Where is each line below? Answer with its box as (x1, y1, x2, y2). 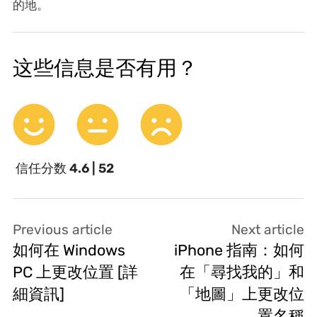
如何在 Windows (12, 241, 125, 259)
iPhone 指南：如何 (174, 241, 305, 259)
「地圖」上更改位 (180, 284, 305, 303)
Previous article (12, 221, 113, 238)
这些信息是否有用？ (12, 55, 197, 80)
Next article (231, 221, 305, 238)
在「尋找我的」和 (180, 263, 305, 281)
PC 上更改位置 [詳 (12, 263, 138, 281)
